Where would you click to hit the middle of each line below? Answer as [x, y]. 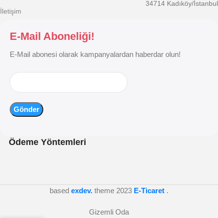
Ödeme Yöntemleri [47, 142]
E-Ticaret [150, 191]
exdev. [82, 191]
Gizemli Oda [109, 212]
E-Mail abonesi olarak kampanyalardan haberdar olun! [95, 54]
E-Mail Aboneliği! [52, 36]
